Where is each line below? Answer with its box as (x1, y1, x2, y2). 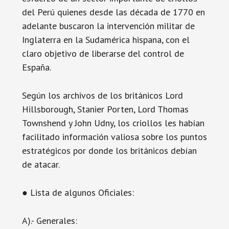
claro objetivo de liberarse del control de (21, 48, 184, 59)
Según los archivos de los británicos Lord (21, 89, 183, 101)
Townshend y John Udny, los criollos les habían (21, 117, 204, 129)
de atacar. (21, 158, 60, 170)
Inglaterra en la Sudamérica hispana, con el (21, 34, 190, 45)
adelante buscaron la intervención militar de (21, 20, 195, 32)
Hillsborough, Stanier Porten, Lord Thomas (21, 103, 189, 115)
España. (21, 61, 51, 73)
